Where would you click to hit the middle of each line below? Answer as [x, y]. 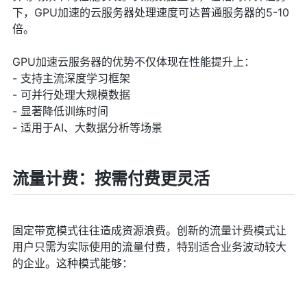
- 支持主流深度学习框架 [71, 78]
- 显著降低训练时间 [60, 111]
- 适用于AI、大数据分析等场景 [87, 127]
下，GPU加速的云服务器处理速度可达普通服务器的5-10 [150, 12]
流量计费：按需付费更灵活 [111, 178]
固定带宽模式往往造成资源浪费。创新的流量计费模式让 [149, 231]
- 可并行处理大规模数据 [71, 94]
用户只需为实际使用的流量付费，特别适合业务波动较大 [149, 247]
